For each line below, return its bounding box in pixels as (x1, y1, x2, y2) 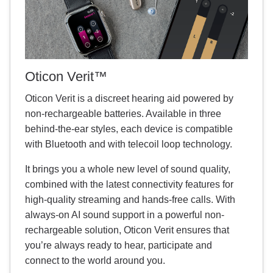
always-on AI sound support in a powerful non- (25, 210, 224, 221)
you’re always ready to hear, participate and (25, 240, 212, 251)
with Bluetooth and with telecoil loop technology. (25, 139, 232, 150)
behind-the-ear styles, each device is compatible (25, 124, 233, 135)
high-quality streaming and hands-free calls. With (25, 194, 235, 205)
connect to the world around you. (25, 255, 165, 266)
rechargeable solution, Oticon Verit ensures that (25, 225, 229, 236)
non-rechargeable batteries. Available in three (25, 108, 221, 119)
